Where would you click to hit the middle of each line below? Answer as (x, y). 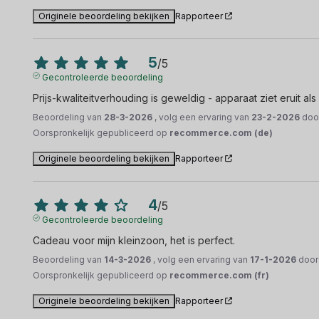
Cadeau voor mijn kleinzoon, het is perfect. (134, 240)
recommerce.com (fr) (220, 275)
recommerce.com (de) (221, 132)
